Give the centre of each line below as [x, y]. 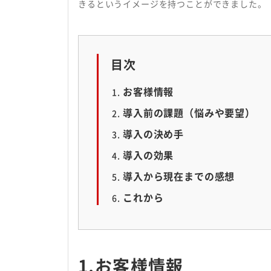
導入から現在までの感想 [179, 176]
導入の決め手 [154, 134]
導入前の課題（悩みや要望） [189, 113]
